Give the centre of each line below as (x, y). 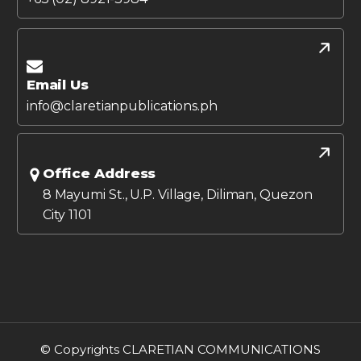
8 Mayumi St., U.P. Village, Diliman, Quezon (177, 195)
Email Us (57, 85)
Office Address (99, 174)
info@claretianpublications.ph (122, 106)
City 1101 (67, 215)
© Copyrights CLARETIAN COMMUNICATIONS (180, 350)
